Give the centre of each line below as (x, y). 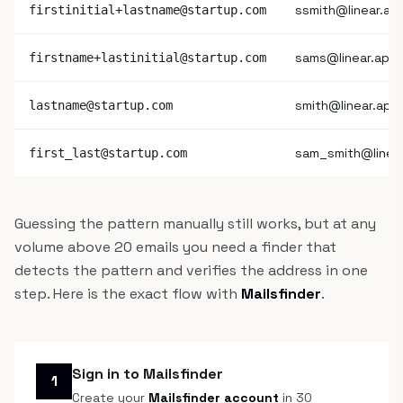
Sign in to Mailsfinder (148, 374)
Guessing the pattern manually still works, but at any (195, 224)
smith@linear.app (347, 105)
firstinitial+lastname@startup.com (148, 10)
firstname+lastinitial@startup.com (148, 58)
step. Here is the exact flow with (128, 294)
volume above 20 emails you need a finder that (175, 247)
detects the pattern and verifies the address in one (191, 270)
